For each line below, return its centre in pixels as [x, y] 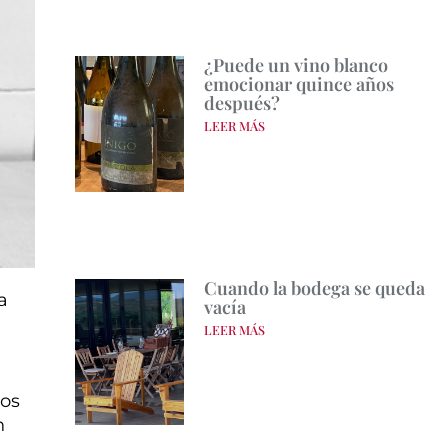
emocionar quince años [298, 84]
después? [241, 103]
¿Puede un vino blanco [295, 65]
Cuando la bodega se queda [314, 288]
